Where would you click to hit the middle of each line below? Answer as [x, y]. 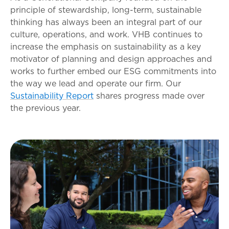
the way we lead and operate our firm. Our [96, 83]
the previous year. [45, 108]
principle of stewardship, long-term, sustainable [106, 9]
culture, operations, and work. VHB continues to [106, 34]
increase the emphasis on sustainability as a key [106, 46]
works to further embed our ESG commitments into [113, 71]
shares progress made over [149, 95]
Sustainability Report [52, 95]
